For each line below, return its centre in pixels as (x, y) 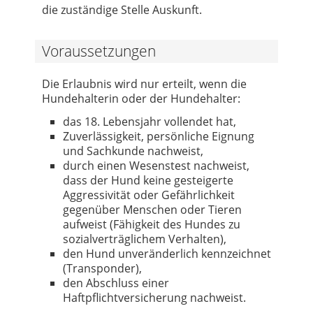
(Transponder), (102, 268)
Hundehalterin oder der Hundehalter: (141, 98)
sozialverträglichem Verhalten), (145, 239)
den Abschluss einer (116, 283)
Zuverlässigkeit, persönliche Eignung (159, 136)
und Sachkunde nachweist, (133, 151)
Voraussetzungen (99, 51)
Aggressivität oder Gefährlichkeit (149, 195)
